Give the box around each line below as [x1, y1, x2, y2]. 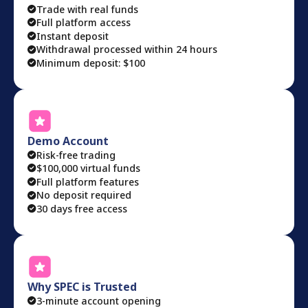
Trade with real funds [36, 2, 138, 16]
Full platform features [36, 175, 139, 188]
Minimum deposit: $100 [36, 56, 145, 69]
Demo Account [27, 133, 109, 148]
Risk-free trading [36, 148, 115, 162]
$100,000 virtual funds [36, 162, 140, 175]
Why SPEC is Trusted [27, 278, 137, 294]
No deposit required [36, 188, 131, 202]
